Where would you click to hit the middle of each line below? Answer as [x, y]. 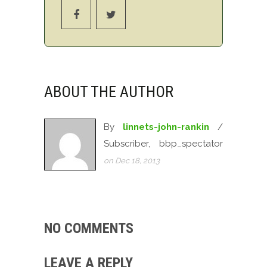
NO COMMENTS [89, 229]
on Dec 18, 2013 [132, 161]
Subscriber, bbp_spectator [163, 144]
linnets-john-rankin [166, 127]
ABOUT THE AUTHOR [109, 92]
